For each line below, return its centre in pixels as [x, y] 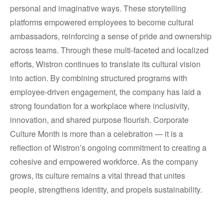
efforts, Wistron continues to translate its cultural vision [105, 64]
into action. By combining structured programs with [99, 78]
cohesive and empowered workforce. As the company [104, 162]
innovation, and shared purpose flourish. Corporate [99, 120]
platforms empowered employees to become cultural [102, 22]
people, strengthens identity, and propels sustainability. [106, 190]
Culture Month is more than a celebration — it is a [97, 134]
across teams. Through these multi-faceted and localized [109, 50]
